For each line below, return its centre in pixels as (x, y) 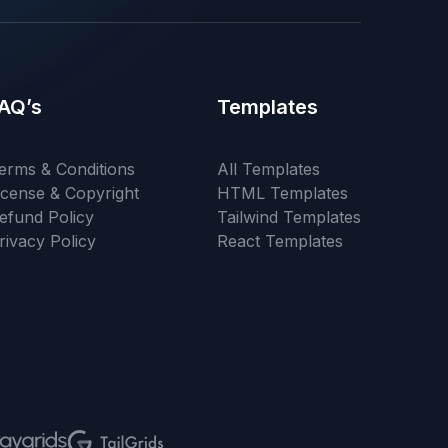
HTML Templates (282, 193)
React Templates (280, 241)
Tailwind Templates (289, 217)
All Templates (268, 169)
